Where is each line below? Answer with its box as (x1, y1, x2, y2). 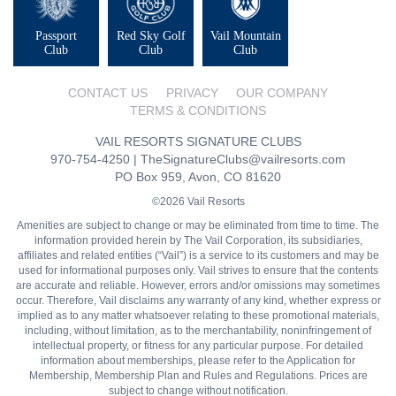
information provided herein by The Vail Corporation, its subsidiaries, (34, 234, 362, 247)
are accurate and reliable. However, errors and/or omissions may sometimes (16, 279, 380, 293)
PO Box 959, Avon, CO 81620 (115, 170, 281, 185)
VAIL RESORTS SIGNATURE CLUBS (95, 134, 301, 149)
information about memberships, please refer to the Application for (41, 354, 355, 368)
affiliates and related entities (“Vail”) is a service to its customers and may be (17, 249, 379, 263)
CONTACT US (67, 86, 148, 101)
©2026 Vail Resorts (151, 195, 245, 209)
